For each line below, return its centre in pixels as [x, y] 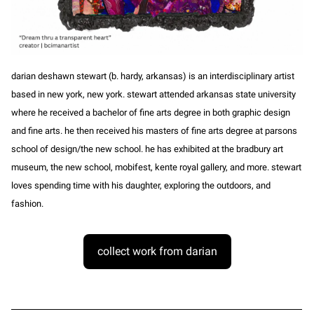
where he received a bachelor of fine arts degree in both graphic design [151, 112]
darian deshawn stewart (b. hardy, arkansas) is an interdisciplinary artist [153, 76]
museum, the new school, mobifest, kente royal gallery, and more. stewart [156, 167]
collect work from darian [157, 251]
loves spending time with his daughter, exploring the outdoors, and [141, 185]
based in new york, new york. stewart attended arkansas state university [153, 94]
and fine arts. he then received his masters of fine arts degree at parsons [154, 130]
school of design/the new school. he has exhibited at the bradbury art [147, 149]
